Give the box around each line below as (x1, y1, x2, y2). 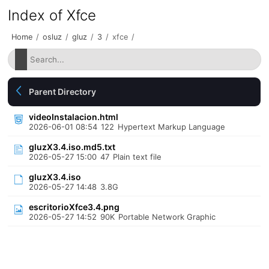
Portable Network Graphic (118, 212, 216, 222)
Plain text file (113, 152, 162, 162)
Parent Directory (29, 86, 97, 97)
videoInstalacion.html (29, 112, 119, 122)
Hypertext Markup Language (118, 122, 226, 131)
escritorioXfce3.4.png (29, 202, 120, 212)
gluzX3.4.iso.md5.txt (29, 142, 116, 152)
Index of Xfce (8, 7, 97, 24)
